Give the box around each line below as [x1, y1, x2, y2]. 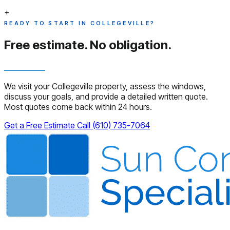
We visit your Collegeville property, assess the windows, [4, 81, 206, 91]
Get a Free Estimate [4, 120, 77, 130]
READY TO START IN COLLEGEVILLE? [4, 19, 156, 27]
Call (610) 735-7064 [77, 120, 150, 130]
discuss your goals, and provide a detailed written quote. [4, 91, 208, 102]
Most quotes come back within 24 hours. [4, 101, 152, 112]
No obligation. [90, 37, 171, 52]
